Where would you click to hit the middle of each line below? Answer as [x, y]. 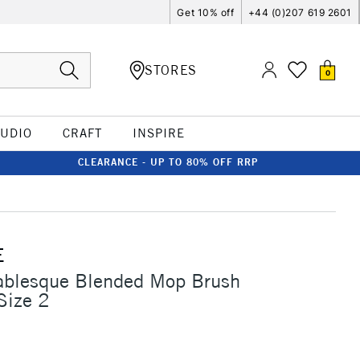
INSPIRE [158, 133]
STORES [171, 70]
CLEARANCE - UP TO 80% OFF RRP [168, 162]
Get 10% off [206, 12]
